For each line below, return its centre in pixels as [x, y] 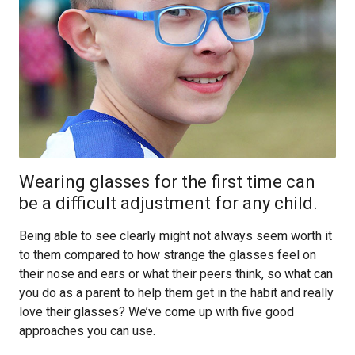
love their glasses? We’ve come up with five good [157, 312]
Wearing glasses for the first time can [167, 182]
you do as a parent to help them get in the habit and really [176, 293]
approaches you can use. [87, 331]
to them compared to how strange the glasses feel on [168, 255]
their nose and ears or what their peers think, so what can [176, 274]
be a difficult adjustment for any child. [168, 203]
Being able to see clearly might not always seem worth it [176, 236]
